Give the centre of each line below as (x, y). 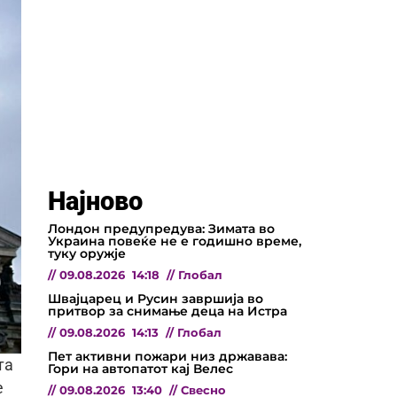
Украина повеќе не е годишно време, (175, 241)
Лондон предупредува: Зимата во (161, 228)
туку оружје (87, 253)
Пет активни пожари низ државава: (167, 356)
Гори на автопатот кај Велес (140, 368)
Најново (95, 201)
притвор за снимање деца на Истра (167, 311)
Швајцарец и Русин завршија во (156, 298)
